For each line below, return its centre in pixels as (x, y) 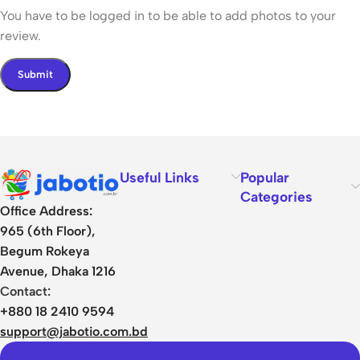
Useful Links (160, 177)
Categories (276, 196)
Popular (264, 177)
